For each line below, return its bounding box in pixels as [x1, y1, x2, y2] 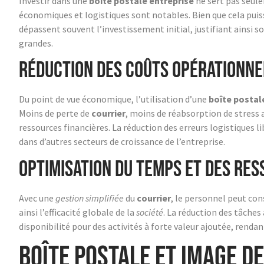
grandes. [19, 37, 53, 49]
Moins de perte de [19, 107, 91, 120]
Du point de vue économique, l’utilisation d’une [19, 93, 209, 105]
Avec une [19, 192, 55, 204]
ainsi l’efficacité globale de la [19, 206, 136, 218]
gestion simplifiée [55, 192, 124, 204]
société [136, 206, 163, 218]
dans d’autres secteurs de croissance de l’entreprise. [19, 136, 225, 148]
